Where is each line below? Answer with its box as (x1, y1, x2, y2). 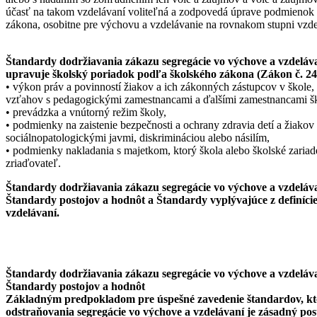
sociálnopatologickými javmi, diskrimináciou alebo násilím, (6, 131, 270, 144)
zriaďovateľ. (6, 156, 61, 169)
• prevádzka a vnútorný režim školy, (6, 105, 166, 118)
